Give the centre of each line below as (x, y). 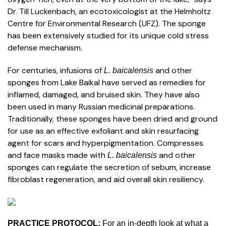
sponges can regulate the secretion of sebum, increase (109, 167)
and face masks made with (58, 155)
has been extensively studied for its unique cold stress (108, 35)
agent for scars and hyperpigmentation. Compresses (105, 143)
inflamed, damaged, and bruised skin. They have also (104, 94)
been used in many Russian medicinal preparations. (101, 106)
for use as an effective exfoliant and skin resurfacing (103, 131)
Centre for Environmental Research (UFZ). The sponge (107, 23)
